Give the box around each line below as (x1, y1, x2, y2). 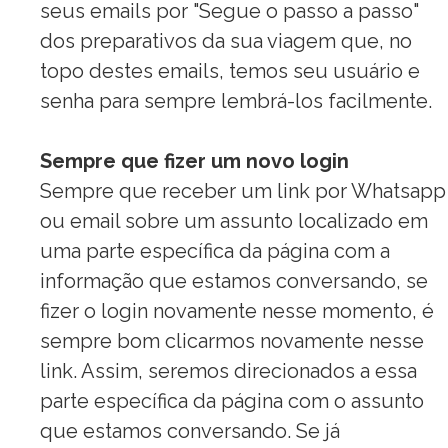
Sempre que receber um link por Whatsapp (40, 179, 446, 203)
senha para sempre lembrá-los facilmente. (40, 89, 432, 113)
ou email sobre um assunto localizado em (40, 209, 428, 233)
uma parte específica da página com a (40, 239, 390, 263)
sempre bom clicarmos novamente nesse (40, 329, 424, 353)
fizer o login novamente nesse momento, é (40, 299, 434, 323)
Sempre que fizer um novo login (40, 149, 349, 173)
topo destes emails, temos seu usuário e (40, 59, 420, 83)
